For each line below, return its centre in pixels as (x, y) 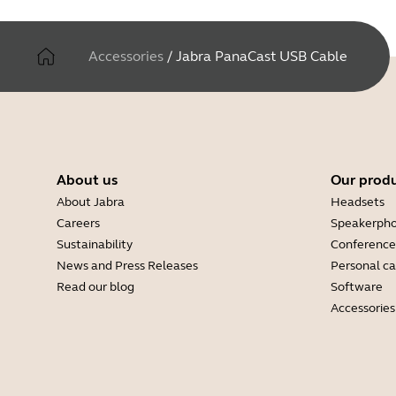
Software (357, 287)
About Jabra (91, 202)
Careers (78, 223)
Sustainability (95, 244)
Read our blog (95, 287)
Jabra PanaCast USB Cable (262, 56)
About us (87, 180)
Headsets (358, 202)
